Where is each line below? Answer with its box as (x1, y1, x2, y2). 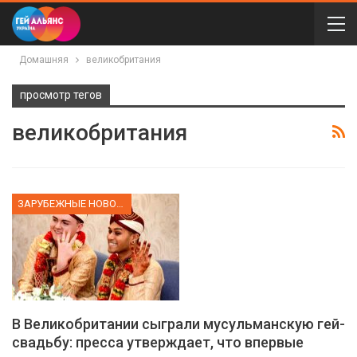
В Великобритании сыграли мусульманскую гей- (12, 316, 345, 333)
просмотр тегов (20, 88, 102, 101)
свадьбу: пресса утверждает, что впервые (12, 334, 304, 351)
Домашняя (19, 54, 69, 65)
